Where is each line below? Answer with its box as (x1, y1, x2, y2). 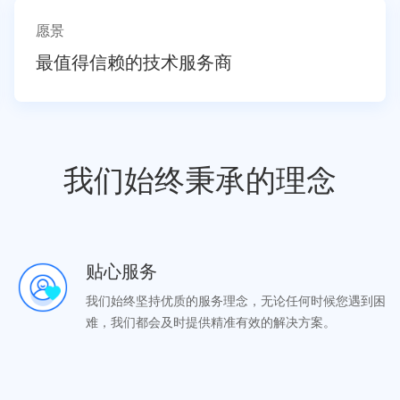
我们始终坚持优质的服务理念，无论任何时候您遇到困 (85, 293, 386, 308)
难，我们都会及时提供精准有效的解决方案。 (85, 314, 336, 329)
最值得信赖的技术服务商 (35, 52, 232, 72)
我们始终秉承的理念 (62, 162, 337, 197)
